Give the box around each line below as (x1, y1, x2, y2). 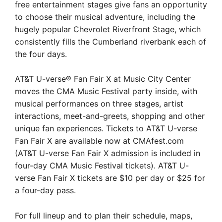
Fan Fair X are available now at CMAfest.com (15, 136, 184, 146)
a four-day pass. (15, 185, 76, 195)
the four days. (15, 49, 67, 59)
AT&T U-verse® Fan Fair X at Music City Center (15, 74, 191, 84)
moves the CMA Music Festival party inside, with (15, 86, 197, 96)
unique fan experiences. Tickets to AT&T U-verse (15, 123, 197, 133)
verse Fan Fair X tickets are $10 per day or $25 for (15, 173, 205, 183)
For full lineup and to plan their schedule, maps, (15, 210, 192, 221)
